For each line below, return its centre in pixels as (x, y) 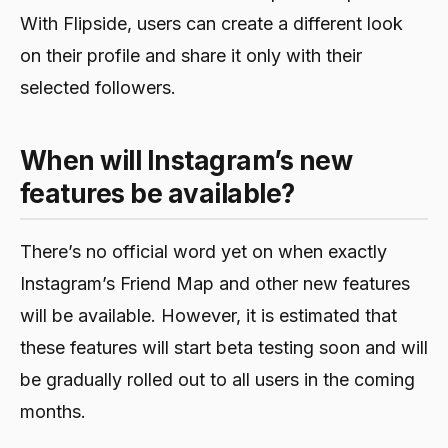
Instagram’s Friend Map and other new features (215, 284)
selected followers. (98, 88)
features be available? (157, 194)
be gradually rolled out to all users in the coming (217, 380)
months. (53, 412)
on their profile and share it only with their (191, 56)
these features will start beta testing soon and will (224, 348)
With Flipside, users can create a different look (211, 24)
